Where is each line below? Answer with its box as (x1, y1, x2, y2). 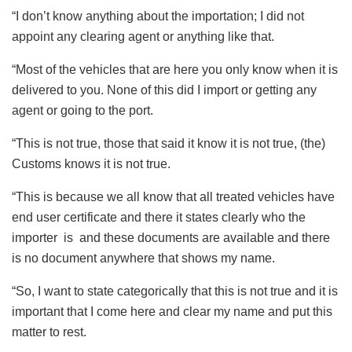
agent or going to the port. (12, 104, 153, 118)
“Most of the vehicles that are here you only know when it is (12, 63, 338, 77)
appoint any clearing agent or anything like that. (12, 30, 274, 44)
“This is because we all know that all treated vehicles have (12, 190, 335, 204)
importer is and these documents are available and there (12, 231, 330, 245)
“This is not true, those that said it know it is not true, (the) (12, 137, 325, 151)
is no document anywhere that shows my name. (12, 251, 275, 266)
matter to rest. (12, 325, 86, 339)
